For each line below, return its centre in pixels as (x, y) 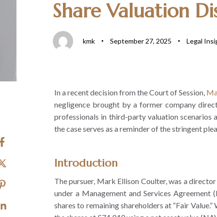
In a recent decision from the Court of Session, (130, 92)
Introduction (86, 163)
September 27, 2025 (140, 41)
